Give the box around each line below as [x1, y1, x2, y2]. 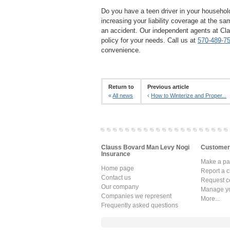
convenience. [101, 46, 141, 54]
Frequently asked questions [101, 201, 178, 209]
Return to [108, 83, 135, 90]
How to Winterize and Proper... [151, 92, 227, 99]
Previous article [147, 83, 189, 90]
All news [112, 92, 133, 99]
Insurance [101, 150, 130, 158]
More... [201, 195, 220, 202]
